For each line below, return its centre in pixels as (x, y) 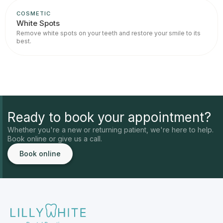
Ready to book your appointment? (109, 117)
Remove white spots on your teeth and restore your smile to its (109, 33)
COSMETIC (34, 13)
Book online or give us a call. (55, 138)
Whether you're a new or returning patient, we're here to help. (111, 129)
